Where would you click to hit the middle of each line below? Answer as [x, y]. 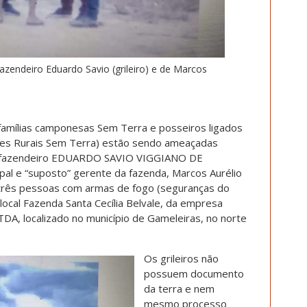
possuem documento [194, 273]
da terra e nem [179, 288]
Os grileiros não [181, 258]
